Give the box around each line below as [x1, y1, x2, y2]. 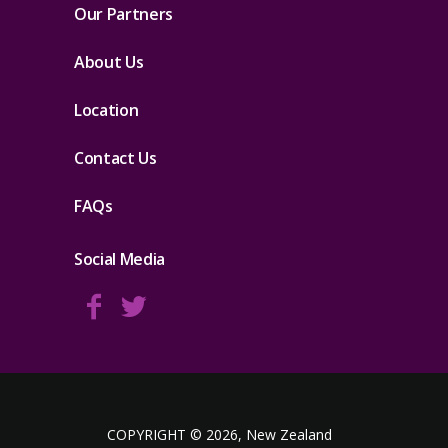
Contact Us [74, 147, 157, 169]
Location [74, 99, 139, 121]
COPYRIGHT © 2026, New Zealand [106, 425, 332, 444]
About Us [74, 51, 144, 73]
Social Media [74, 248, 166, 270]
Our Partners [74, 3, 174, 25]
